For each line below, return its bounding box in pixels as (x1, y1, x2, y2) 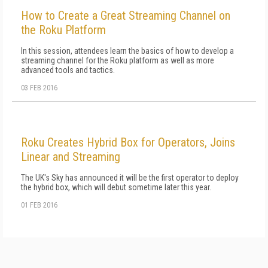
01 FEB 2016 (21, 201, 57, 209)
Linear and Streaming (21, 150, 120, 164)
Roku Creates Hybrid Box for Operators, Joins (21, 135, 235, 150)
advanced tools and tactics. (21, 65, 115, 75)
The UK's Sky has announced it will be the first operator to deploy (21, 173, 239, 182)
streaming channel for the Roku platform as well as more (21, 56, 214, 65)
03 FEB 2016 (21, 84, 57, 92)
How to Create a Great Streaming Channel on (21, 8, 230, 23)
